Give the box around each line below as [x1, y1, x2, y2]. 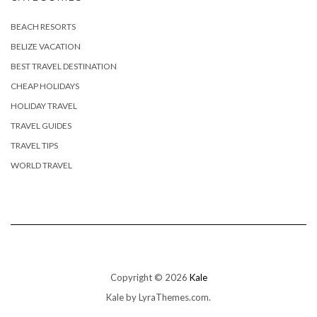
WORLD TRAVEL [11, 159, 72, 171]
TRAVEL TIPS [11, 139, 58, 151]
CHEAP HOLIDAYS [11, 80, 79, 91]
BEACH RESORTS [11, 21, 76, 32]
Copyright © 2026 [110, 271, 190, 283]
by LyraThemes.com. [124, 291, 211, 303]
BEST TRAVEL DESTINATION [11, 60, 117, 71]
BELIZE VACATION [11, 40, 81, 52]
